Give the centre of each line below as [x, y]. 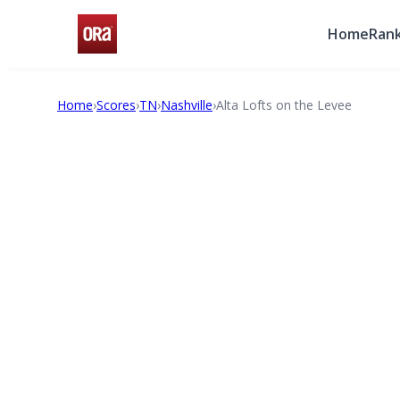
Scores [116, 105]
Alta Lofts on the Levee [284, 105]
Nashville [187, 105]
